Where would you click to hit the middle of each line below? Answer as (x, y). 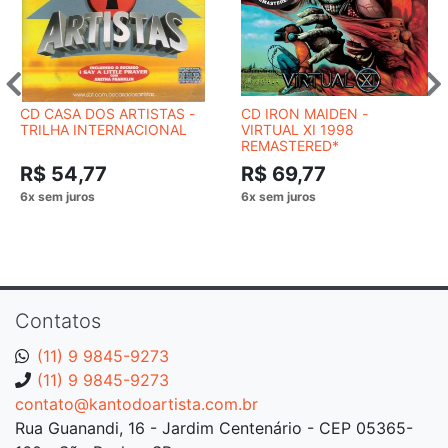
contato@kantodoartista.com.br (136, 403)
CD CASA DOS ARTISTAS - (107, 113)
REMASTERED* (290, 145)
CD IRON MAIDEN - (304, 113)
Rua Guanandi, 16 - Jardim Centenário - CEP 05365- (214, 427)
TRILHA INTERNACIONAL (103, 129)
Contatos (58, 320)
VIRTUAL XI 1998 (297, 129)
